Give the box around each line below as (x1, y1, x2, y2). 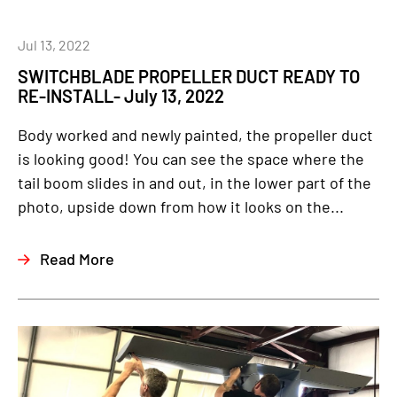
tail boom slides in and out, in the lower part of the (18, 173, 371, 192)
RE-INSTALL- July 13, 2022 (18, 85, 224, 106)
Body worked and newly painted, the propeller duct (18, 125, 373, 144)
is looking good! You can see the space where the (18, 149, 364, 168)
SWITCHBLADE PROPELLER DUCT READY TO (18, 66, 360, 87)
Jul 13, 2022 (18, 36, 90, 53)
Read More (40, 249, 114, 269)
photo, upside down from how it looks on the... (18, 197, 344, 216)
